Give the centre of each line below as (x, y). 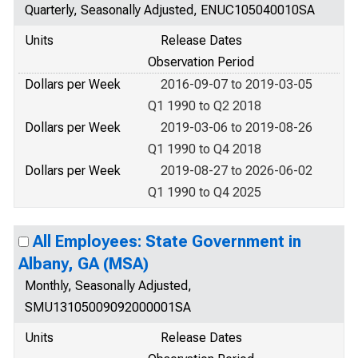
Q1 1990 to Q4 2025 (205, 192)
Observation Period (201, 62)
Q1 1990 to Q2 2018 (205, 106)
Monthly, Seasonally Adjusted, (108, 286)
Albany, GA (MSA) (84, 264)
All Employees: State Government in (167, 241)
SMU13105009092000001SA (108, 307)
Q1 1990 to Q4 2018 (205, 149)
